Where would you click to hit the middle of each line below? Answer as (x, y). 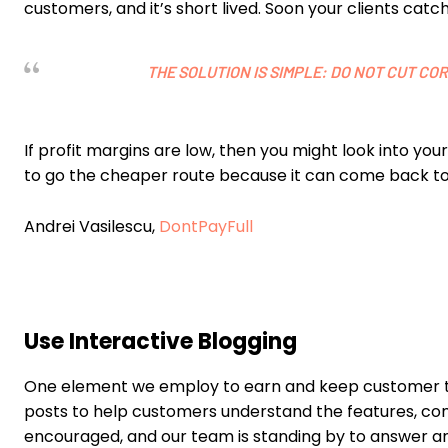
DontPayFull (206, 227)
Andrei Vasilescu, (91, 227)
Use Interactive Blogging (160, 342)
